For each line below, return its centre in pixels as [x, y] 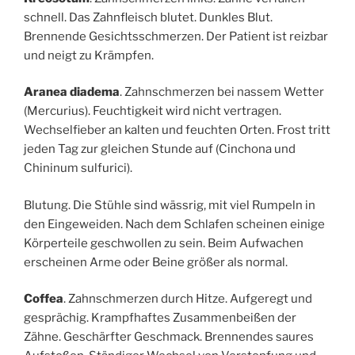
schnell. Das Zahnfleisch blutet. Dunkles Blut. [148, 17]
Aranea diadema [72, 92]
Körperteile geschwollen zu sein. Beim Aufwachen [164, 243]
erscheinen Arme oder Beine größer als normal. [156, 262]
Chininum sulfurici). [78, 168]
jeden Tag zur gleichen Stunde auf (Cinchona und [160, 149]
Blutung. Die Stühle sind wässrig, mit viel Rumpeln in [170, 205]
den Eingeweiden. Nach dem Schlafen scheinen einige [174, 224]
